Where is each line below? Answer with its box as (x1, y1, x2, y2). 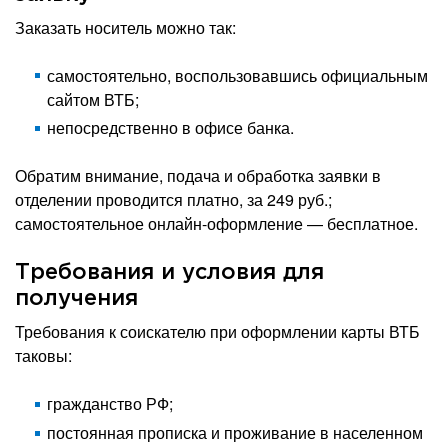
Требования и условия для (15, 263, 324, 284)
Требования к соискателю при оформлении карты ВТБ (15, 320, 420, 344)
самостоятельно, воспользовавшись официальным (47, 63, 428, 87)
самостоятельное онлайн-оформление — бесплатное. (15, 212, 418, 236)
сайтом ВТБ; (47, 87, 139, 111)
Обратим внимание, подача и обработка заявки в (15, 164, 381, 188)
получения (15, 289, 138, 310)
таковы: (15, 344, 72, 368)
